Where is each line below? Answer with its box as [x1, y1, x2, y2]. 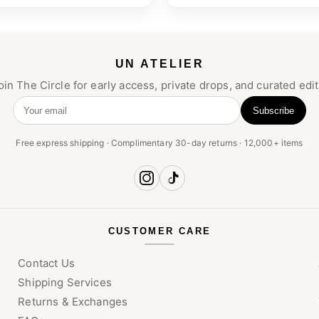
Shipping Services [18, 276, 112, 290]
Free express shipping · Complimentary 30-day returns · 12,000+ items [16, 137, 303, 149]
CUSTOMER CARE [108, 226, 211, 237]
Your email [13, 110, 68, 124]
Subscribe [253, 105, 294, 116]
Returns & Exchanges [18, 295, 128, 309]
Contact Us [18, 256, 75, 271]
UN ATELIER [115, 58, 204, 70]
